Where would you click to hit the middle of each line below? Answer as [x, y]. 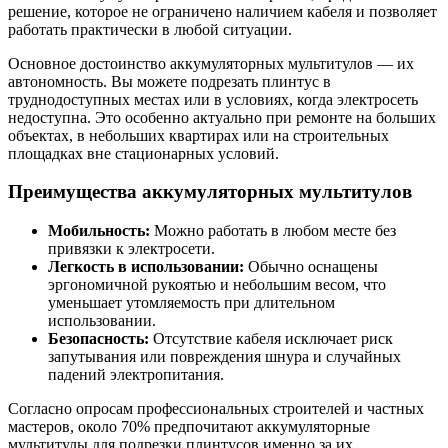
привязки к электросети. [131, 249]
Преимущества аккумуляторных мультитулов [210, 192]
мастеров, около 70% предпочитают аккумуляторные [189, 427]
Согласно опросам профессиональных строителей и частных [216, 409]
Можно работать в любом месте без [273, 231]
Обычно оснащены [311, 267]
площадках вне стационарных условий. [143, 153]
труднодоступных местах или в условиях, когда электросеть [213, 99]
